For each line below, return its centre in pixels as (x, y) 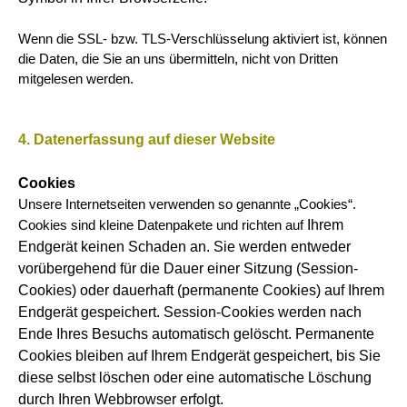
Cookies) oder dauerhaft (98, 290)
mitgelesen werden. (76, 79)
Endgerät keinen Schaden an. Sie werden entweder (184, 247)
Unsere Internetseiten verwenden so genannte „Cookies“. (187, 204)
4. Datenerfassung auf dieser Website (147, 139)
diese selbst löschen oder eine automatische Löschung (195, 377)
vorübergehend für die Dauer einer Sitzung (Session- (188, 268)
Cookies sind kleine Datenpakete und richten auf (163, 225)
